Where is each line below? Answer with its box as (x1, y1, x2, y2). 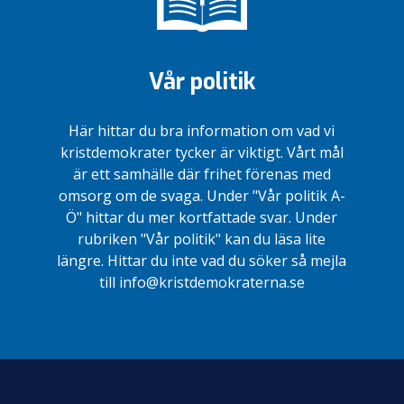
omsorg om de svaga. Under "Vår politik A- (58, 185, 345, 206)
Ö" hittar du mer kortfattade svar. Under (66, 207, 338, 227)
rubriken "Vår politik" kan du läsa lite (78, 228, 326, 249)
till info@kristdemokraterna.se (98, 271, 305, 292)
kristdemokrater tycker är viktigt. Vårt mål (60, 142, 344, 162)
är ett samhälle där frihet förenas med (72, 163, 331, 184)
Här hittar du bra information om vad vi (69, 120, 335, 141)
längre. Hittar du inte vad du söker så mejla (57, 250, 347, 271)
